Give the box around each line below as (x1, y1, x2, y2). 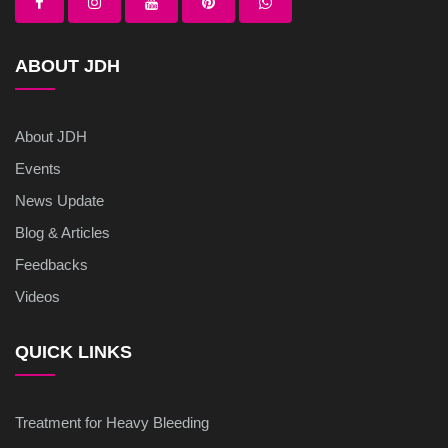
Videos (15, 288, 60, 306)
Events (15, 160, 61, 178)
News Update (15, 192, 104, 210)
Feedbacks (15, 256, 88, 274)
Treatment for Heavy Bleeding (15, 414, 209, 432)
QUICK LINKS (15, 342, 132, 363)
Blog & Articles (15, 224, 110, 242)
